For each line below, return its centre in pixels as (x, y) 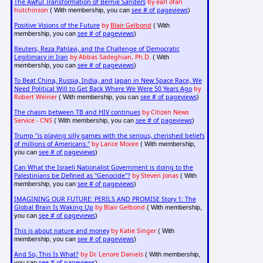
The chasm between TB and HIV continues (77, 112)
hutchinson (31, 10)
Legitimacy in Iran (41, 57)
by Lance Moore (115, 144)
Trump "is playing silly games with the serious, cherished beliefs (109, 136)
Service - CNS (33, 121)
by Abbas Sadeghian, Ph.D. (110, 57)
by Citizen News (165, 112)
